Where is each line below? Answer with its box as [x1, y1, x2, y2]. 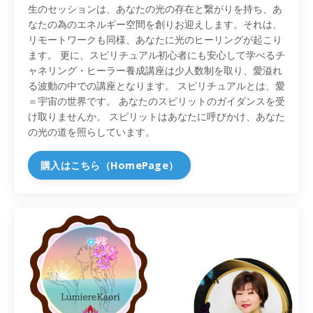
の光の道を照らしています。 [28, 124, 155, 138]
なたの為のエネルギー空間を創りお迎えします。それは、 [28, 17, 282, 31]
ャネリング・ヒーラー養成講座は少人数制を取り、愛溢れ [28, 63, 282, 77]
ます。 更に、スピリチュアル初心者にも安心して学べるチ [28, 48, 285, 61]
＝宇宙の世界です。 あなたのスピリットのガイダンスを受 [28, 94, 285, 108]
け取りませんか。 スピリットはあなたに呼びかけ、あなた [28, 109, 285, 123]
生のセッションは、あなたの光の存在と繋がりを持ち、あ [28, 1, 282, 15]
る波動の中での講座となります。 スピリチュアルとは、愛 [28, 78, 285, 92]
